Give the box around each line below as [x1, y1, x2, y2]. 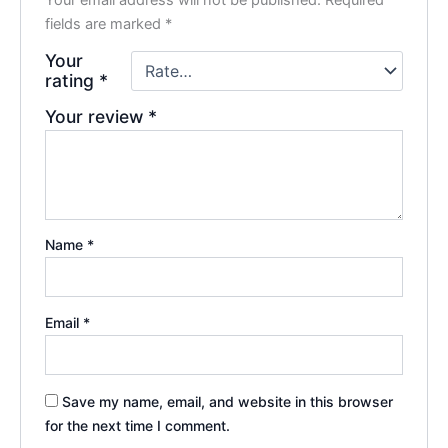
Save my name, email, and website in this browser [62, 392, 394, 410]
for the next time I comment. [45, 416, 231, 434]
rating [45, 69, 100, 91]
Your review [45, 105, 149, 127]
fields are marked [45, 14, 166, 33]
